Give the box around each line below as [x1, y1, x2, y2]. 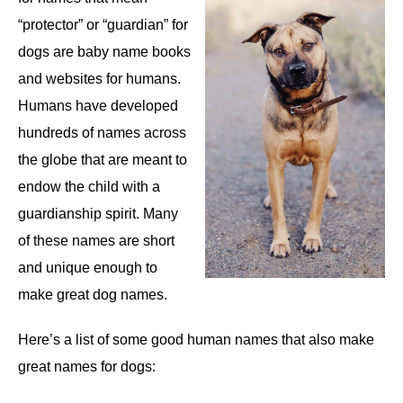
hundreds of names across [18, 125, 186, 141]
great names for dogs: [18, 359, 159, 375]
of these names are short [18, 233, 175, 249]
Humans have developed [18, 98, 178, 114]
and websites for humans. [18, 71, 181, 87]
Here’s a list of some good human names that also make [18, 332, 374, 348]
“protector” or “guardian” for [18, 17, 188, 33]
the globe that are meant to [18, 152, 187, 168]
